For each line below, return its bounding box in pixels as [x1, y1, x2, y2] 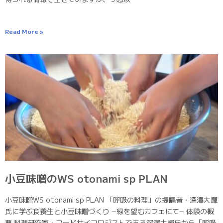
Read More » [5, 26, 43, 35]
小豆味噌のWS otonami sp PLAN [5, 170, 168, 186]
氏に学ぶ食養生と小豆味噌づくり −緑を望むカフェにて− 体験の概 [5, 206, 214, 216]
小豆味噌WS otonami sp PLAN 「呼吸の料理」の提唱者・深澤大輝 [5, 194, 218, 205]
